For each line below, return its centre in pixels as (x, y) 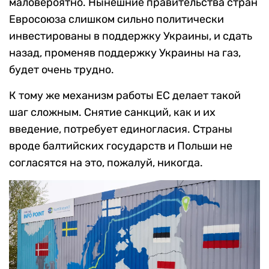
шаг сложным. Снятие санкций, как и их (112, 113)
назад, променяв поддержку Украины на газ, (125, 53)
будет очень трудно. (62, 70)
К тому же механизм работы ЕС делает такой (125, 96)
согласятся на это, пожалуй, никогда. (106, 163)
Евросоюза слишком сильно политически (116, 20)
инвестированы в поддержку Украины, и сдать (131, 36)
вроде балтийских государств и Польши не (121, 146)
